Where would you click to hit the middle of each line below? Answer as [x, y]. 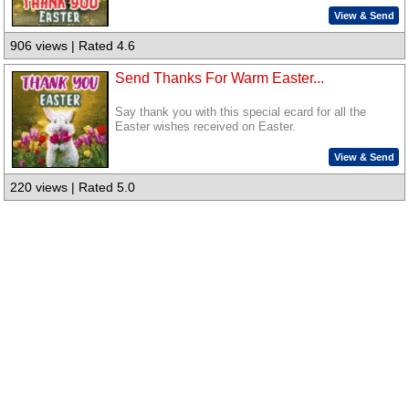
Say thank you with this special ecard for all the [241, 112]
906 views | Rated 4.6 [73, 46]
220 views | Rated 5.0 [73, 188]
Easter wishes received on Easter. [206, 126]
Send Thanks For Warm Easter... [220, 78]
